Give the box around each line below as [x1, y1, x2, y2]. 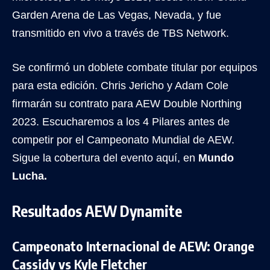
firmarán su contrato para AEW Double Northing [12, 97, 242, 110]
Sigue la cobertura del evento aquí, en [12, 151, 198, 164]
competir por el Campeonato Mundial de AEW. [12, 133, 234, 146]
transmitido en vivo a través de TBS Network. [12, 27, 229, 39]
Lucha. [12, 169, 47, 182]
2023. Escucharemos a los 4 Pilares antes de [12, 115, 230, 128]
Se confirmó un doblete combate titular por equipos [12, 61, 257, 74]
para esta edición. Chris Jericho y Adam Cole [12, 79, 228, 92]
